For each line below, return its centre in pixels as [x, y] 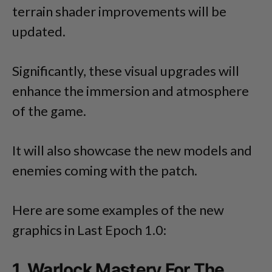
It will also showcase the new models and [132, 150]
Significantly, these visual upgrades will [126, 70]
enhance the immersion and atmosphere [131, 90]
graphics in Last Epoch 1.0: [89, 229]
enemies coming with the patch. [105, 170]
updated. [39, 31]
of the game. [49, 110]
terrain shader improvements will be [119, 11]
